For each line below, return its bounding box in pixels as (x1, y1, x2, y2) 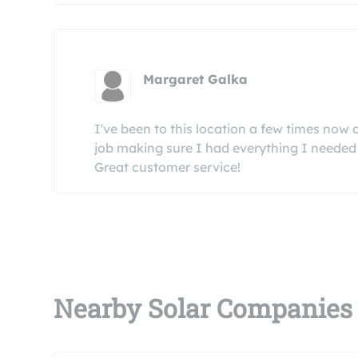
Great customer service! (94, 159, 241, 175)
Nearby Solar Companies (54, 291, 352, 325)
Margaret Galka (143, 71, 249, 87)
